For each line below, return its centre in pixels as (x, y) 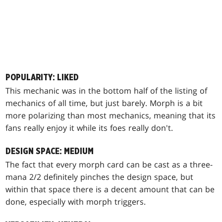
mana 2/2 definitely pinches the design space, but (100, 177)
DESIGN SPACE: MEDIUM (50, 151)
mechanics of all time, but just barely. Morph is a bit (104, 103)
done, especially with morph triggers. (76, 201)
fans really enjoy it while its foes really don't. (89, 128)
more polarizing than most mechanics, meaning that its (111, 115)
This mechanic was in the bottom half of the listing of (107, 90)
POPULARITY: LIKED (42, 77)
